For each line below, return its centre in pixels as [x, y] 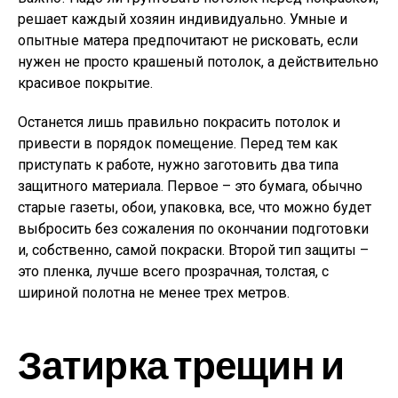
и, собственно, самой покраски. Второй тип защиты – [193, 250]
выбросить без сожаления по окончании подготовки [193, 229]
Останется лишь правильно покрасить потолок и [179, 122]
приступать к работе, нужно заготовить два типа [178, 165]
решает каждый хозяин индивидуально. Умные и [183, 19]
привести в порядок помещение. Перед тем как [178, 143]
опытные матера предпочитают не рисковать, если [188, 40]
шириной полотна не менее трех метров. [154, 293]
